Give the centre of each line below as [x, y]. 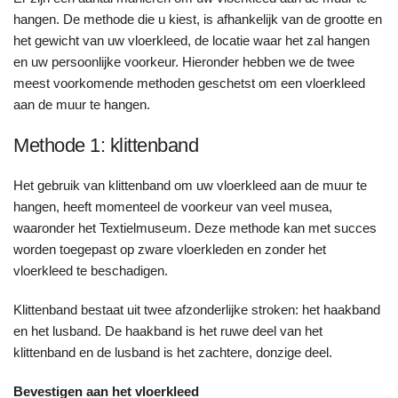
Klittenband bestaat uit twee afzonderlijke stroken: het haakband [197, 310]
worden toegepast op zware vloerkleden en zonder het [170, 250]
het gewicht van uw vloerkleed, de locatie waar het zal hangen [191, 41]
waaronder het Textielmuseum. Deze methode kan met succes [195, 228]
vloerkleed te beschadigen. [91, 271]
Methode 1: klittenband [106, 146]
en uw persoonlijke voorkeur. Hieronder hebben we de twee [184, 62]
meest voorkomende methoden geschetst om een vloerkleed [189, 84]
